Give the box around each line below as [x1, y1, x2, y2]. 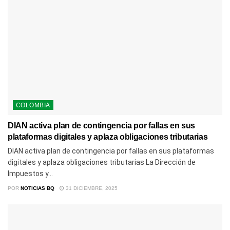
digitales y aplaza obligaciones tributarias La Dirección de [8, 158, 196, 166]
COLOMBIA [16, 101, 50, 109]
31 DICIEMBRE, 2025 [64, 185, 118, 191]
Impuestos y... [8, 169, 53, 178]
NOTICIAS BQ [21, 185, 54, 191]
